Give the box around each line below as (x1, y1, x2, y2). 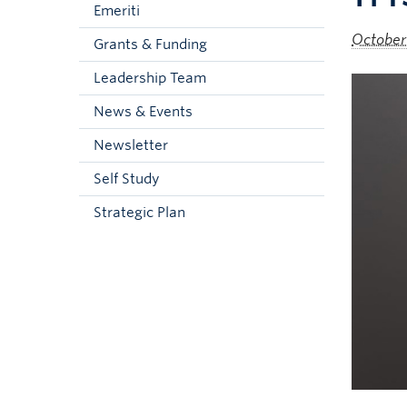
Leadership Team (94, 70, 206, 86)
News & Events (94, 104, 193, 120)
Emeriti (94, 3, 140, 19)
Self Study (94, 171, 159, 187)
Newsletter (94, 137, 168, 154)
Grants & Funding (94, 36, 207, 53)
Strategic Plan (94, 204, 185, 221)
